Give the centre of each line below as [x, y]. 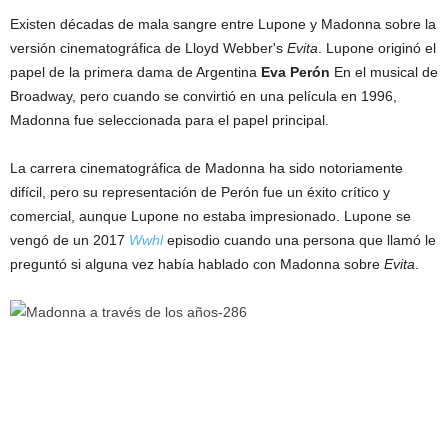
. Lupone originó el [377, 48]
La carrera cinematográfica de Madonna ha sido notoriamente [206, 168]
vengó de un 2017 [69, 240]
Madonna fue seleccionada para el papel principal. [169, 120]
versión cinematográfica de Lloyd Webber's [148, 48]
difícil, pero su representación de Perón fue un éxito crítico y [200, 192]
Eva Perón [295, 72]
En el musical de [384, 72]
